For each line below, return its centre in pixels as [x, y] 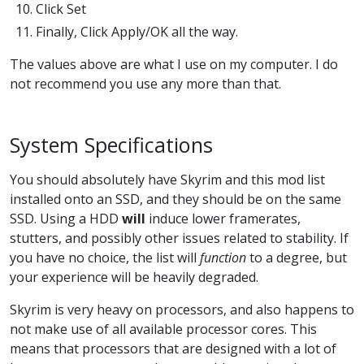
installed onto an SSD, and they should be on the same [175, 199]
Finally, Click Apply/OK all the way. [137, 31]
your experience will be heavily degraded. [134, 277]
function [223, 257]
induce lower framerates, [223, 218]
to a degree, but [297, 257]
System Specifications [111, 144]
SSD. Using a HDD [66, 218]
